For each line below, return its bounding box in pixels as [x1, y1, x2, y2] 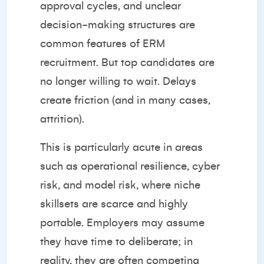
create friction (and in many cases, [40, 94, 210, 106]
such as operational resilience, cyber [40, 160, 220, 172]
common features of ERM [40, 38, 165, 49]
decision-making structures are [40, 19, 195, 31]
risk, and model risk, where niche [40, 179, 200, 191]
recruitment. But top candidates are [40, 57, 214, 68]
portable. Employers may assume [40, 217, 204, 229]
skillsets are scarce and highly [40, 198, 188, 210]
